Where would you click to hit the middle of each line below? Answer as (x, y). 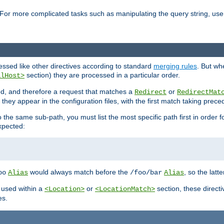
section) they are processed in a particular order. (102, 75)
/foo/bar (146, 172)
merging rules (175, 66)
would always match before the (79, 172)
